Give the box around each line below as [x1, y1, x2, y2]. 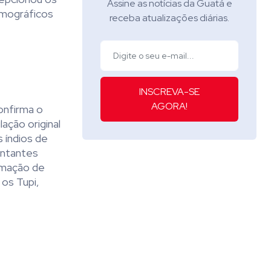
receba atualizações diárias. [109, 11, 229, 25]
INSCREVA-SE [139, 85, 200, 99]
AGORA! [151, 100, 188, 113]
